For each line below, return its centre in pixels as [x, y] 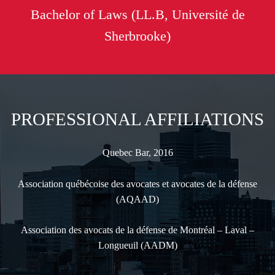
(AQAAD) [137, 199]
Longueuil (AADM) [137, 246]
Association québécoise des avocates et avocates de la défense [137, 184]
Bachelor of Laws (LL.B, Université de [137, 15]
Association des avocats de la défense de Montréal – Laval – [137, 230]
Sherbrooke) [137, 36]
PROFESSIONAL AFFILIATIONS [137, 119]
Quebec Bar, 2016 [137, 153]
